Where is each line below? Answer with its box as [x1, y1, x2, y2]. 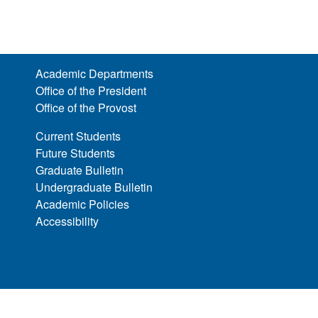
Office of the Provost [35, 99, 137, 116]
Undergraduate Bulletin [35, 179, 153, 196]
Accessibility [35, 213, 99, 230]
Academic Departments [35, 65, 154, 82]
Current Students [35, 128, 121, 145]
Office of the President [35, 82, 147, 99]
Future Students [35, 145, 116, 162]
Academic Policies [35, 196, 130, 213]
